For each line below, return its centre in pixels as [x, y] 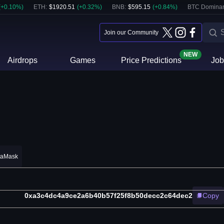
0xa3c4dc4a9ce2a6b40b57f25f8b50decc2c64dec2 [108, 196]
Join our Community [131, 32]
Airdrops [23, 60]
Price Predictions [151, 60]
